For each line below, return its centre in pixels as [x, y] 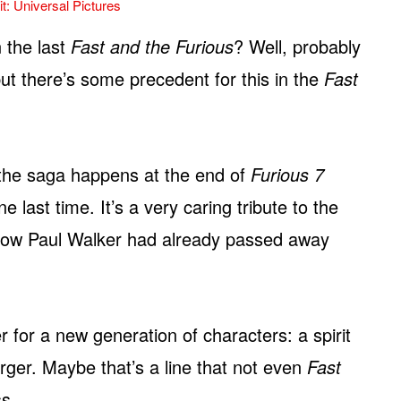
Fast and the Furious [152, 47]
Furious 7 [287, 175]
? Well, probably [297, 47]
